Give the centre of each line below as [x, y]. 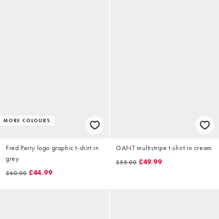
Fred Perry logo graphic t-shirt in [53, 148]
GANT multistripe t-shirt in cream [164, 148]
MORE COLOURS [27, 121]
